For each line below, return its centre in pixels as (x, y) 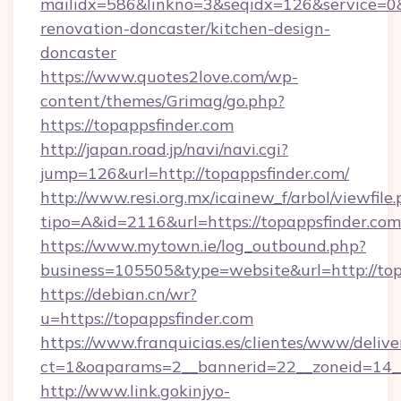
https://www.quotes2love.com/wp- (169, 77)
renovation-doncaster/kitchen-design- (185, 28)
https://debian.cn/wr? (119, 294)
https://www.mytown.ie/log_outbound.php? (203, 246)
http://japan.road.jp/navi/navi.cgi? (164, 149)
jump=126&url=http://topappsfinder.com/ (195, 173)
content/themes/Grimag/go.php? (162, 101)
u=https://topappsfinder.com (147, 318)
